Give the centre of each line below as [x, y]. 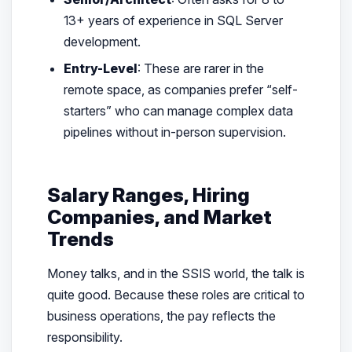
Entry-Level [101, 69]
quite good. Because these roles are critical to [176, 294]
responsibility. [84, 337]
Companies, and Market [159, 217]
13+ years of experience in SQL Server [174, 21]
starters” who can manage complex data [179, 111]
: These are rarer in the [201, 69]
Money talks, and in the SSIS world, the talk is [176, 273]
